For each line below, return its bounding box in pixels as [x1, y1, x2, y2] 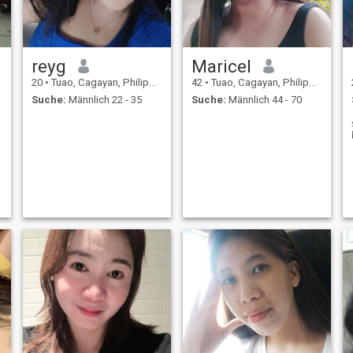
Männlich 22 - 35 [65, 94, 142, 106]
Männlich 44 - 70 [225, 94, 302, 106]
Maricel [191, 55, 251, 76]
